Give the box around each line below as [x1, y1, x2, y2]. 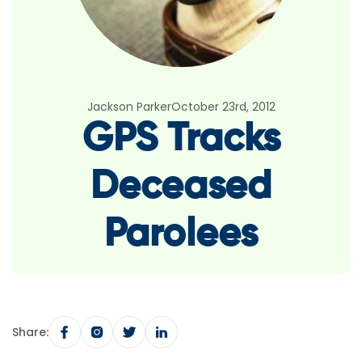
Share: [12, 323, 48, 340]
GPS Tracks [82, 120, 280, 159]
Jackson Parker [86, 99, 171, 115]
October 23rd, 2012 [170, 99, 276, 115]
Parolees [104, 216, 258, 255]
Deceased [90, 168, 271, 207]
